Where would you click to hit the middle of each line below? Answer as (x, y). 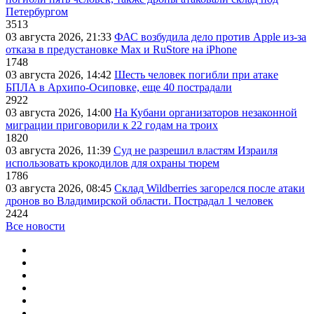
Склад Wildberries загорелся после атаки (210, 188)
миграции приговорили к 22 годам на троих (112, 125)
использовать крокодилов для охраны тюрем (112, 163)
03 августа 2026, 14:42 (60, 74)
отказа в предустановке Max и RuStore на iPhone (121, 49)
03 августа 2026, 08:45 (60, 188)
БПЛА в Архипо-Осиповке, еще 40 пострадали (119, 87)
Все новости (35, 226)
